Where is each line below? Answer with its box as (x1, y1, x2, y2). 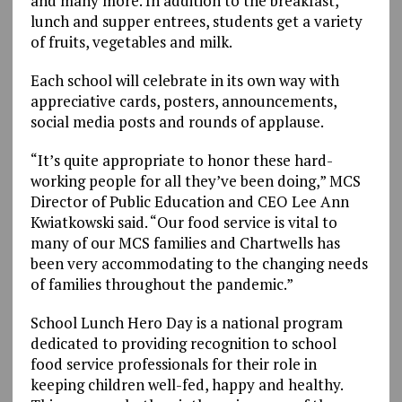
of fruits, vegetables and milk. (30, 31, 232, 52)
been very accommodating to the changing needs (30, 252, 368, 274)
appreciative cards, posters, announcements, (30, 90, 336, 111)
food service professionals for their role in (30, 353, 317, 374)
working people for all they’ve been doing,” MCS (30, 170, 361, 191)
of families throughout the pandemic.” (30, 273, 293, 294)
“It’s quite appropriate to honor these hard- (30, 149, 333, 170)
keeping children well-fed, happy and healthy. (30, 373, 343, 395)
